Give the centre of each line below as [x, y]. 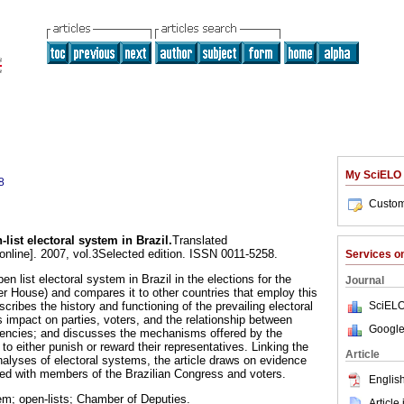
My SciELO [373, 175]
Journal [365, 280]
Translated [200, 241]
